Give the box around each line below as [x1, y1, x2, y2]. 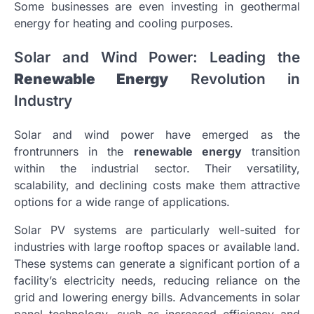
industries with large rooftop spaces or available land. [14, 240, 300, 254]
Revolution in [168, 70, 301, 88]
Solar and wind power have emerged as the [14, 128, 300, 142]
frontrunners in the [14, 144, 134, 159]
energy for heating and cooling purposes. [14, 16, 233, 31]
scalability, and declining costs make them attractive [14, 178, 300, 193]
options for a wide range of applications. [14, 195, 230, 210]
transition [241, 144, 301, 159]
